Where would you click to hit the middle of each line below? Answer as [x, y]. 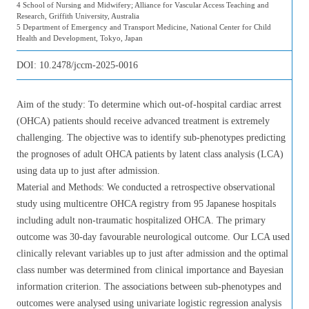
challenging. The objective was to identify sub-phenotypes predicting [151, 138]
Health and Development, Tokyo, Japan [80, 38]
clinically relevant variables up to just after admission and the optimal [152, 253]
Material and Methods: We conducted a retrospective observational [146, 187]
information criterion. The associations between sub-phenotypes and [149, 287]
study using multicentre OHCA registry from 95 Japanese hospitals [146, 204]
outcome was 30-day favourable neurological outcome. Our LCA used [153, 237]
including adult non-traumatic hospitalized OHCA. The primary [141, 220]
